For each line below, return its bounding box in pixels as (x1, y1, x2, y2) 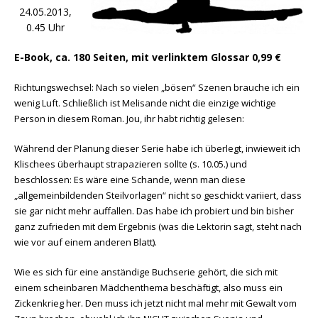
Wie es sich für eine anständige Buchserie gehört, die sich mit (14, 265, 278, 278)
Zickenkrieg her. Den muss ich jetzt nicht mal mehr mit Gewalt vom (14, 297, 297, 309)
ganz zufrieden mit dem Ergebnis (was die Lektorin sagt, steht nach (14, 220, 302, 233)
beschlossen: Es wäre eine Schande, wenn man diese (14, 173, 246, 186)
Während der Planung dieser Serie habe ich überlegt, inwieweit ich (14, 142, 300, 155)
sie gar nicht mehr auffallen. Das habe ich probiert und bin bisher (14, 204, 294, 217)
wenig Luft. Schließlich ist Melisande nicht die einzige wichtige (14, 97, 276, 109)
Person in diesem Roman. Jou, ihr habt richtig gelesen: (14, 112, 244, 125)
